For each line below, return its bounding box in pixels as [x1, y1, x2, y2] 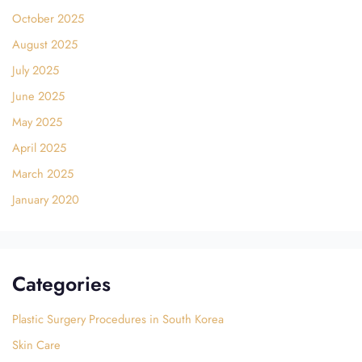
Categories [11, 269, 111, 299]
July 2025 [11, 61, 59, 79]
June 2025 [11, 87, 65, 105]
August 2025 [11, 36, 78, 53]
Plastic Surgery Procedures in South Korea [11, 309, 224, 327]
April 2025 [11, 139, 66, 157]
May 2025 [11, 113, 62, 131]
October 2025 [11, 10, 84, 27]
